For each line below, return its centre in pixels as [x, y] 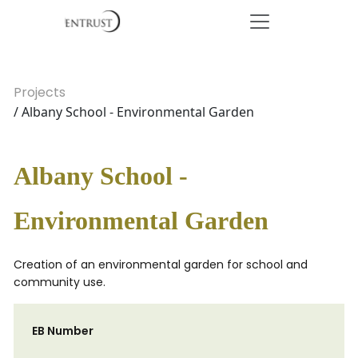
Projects [40, 92]
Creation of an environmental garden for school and [161, 265]
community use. [60, 282]
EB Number [63, 331]
